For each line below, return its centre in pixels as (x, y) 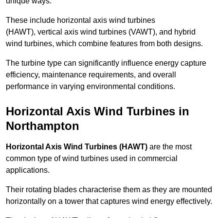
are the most (170, 147)
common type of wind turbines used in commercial (92, 159)
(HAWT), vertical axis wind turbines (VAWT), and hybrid (101, 32)
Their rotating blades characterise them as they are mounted (109, 190)
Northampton (43, 126)
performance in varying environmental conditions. (91, 87)
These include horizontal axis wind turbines (81, 20)
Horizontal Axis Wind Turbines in (98, 111)
